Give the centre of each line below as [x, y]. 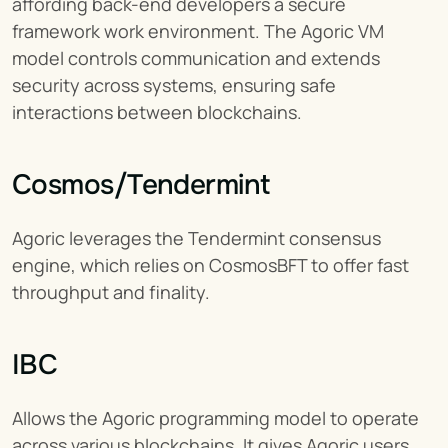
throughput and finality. [111, 291]
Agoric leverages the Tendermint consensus [196, 237]
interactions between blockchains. [157, 111]
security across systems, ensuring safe [174, 84]
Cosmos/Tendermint [141, 184]
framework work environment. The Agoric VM [198, 30]
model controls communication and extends [196, 57]
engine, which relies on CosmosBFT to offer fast [210, 264]
